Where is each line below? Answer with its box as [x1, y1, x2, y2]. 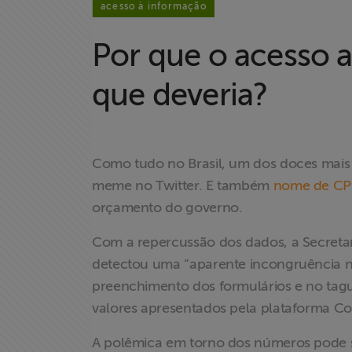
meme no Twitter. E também [92, 178, 273, 193]
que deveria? [92, 77, 269, 112]
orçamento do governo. [92, 200, 243, 215]
